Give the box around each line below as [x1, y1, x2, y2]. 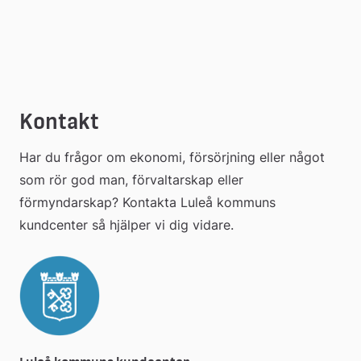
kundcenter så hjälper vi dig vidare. [19, 216, 234, 233]
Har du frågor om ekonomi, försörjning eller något [19, 148, 325, 165]
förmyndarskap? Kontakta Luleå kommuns [19, 193, 276, 210]
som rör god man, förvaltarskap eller [19, 171, 243, 188]
